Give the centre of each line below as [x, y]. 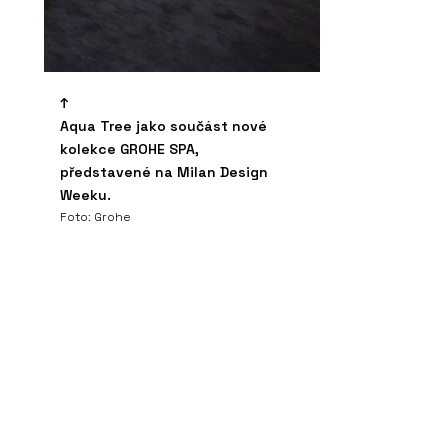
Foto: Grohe [95, 216]
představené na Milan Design [164, 171]
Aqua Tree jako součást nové [163, 125]
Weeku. [85, 194]
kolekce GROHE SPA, [129, 148]
